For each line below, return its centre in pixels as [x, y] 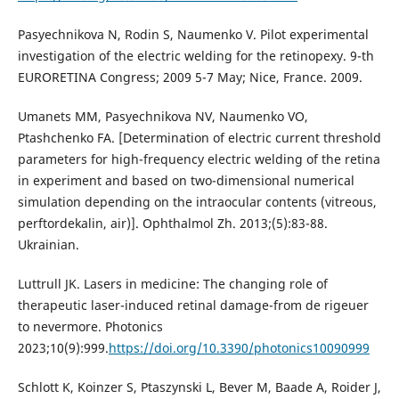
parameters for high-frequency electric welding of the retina [199, 159]
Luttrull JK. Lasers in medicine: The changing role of [172, 283]
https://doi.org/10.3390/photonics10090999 [239, 347]
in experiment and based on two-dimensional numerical [186, 180]
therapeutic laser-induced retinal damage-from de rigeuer [193, 305]
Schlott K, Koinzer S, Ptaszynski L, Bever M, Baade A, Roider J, [199, 387]
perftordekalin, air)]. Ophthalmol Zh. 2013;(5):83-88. [172, 223]
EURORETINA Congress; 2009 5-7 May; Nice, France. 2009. [190, 77]
